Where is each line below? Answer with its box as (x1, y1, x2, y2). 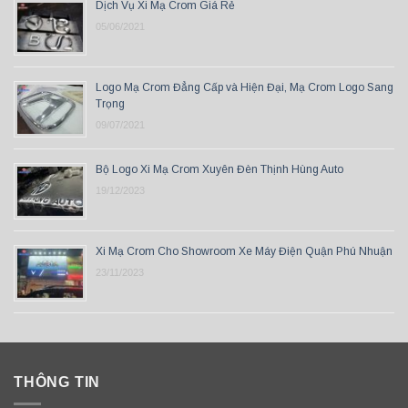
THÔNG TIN (14, 373, 101, 390)
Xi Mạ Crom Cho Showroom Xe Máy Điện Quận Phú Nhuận (96, 244, 393, 258)
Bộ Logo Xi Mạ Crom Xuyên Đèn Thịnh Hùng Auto (96, 162, 343, 176)
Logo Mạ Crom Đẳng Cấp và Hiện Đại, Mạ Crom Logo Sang (96, 80, 393, 94)
